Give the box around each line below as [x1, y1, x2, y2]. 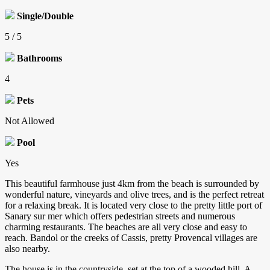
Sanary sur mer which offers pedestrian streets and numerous [5, 211, 235, 222]
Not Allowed [5, 116, 54, 127]
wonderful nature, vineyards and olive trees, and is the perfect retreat [5, 189, 264, 200]
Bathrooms [17, 53, 62, 64]
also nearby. [5, 243, 50, 254]
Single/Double [17, 11, 74, 22]
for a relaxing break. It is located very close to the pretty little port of [5, 200, 262, 211]
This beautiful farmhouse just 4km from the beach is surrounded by [5, 178, 259, 189]
